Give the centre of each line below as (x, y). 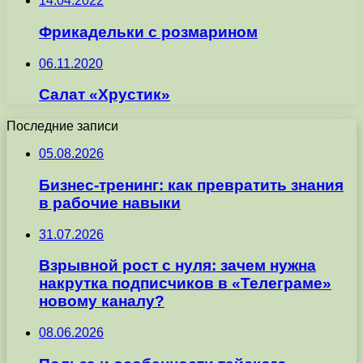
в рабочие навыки (110, 203)
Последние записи (62, 126)
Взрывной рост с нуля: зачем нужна (177, 266)
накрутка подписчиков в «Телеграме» (185, 284)
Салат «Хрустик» (105, 95)
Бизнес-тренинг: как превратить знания (191, 185)
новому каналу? (102, 301)
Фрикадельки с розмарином (148, 32)
